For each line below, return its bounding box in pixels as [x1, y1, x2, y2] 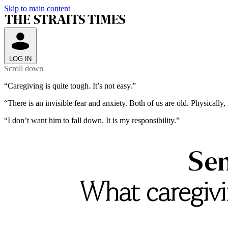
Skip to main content [4, 4, 70, 13]
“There [4, 99, 26, 107]
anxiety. [102, 99, 127, 107]
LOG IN [9, 55, 32, 63]
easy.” [117, 81, 136, 90]
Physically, [191, 99, 225, 107]
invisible [45, 99, 72, 107]
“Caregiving [4, 81, 43, 90]
